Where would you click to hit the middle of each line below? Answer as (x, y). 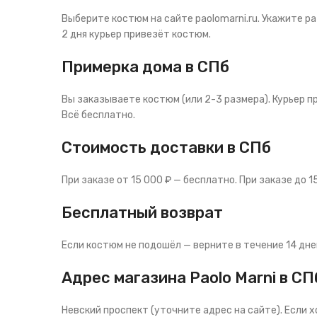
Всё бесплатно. (98, 115)
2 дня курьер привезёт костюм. (136, 34)
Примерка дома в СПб (145, 67)
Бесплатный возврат (142, 213)
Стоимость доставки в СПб (166, 148)
